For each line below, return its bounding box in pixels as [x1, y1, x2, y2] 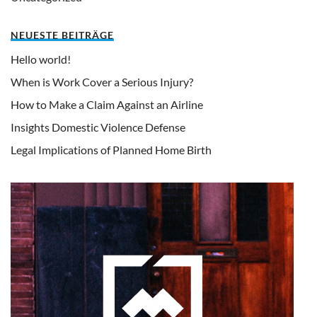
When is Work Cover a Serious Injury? [11, 74, 193, 88]
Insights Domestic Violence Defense [11, 120, 185, 134]
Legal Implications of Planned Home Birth [11, 142, 212, 156]
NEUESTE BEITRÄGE [11, 28, 114, 41]
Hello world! [11, 52, 71, 66]
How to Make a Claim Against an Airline [11, 97, 203, 111]
